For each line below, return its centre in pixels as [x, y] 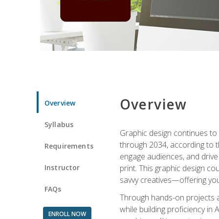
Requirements [69, 146]
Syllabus [59, 124]
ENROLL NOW [67, 214]
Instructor [62, 167]
